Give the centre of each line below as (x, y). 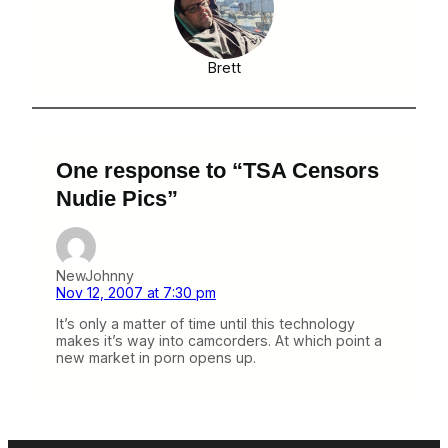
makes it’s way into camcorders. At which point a (219, 341)
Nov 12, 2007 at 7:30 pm (136, 292)
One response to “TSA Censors (217, 170)
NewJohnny (95, 275)
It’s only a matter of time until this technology (205, 324)
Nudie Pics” (117, 198)
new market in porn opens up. (156, 358)
